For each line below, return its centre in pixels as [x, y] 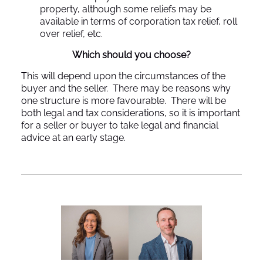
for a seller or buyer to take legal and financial [120, 125]
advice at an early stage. [73, 137]
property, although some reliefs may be [126, 9]
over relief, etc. [71, 33]
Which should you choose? [131, 55]
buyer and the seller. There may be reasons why [126, 88]
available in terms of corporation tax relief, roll [139, 21]
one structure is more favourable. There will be [124, 100]
